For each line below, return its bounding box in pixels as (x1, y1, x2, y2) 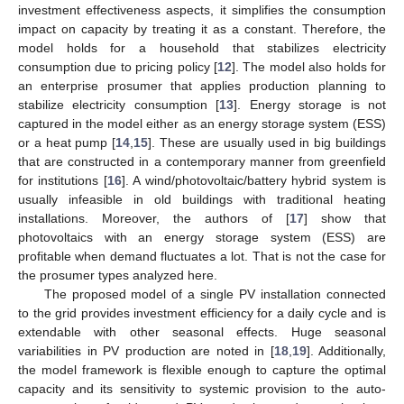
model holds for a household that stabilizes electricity (18, 40, 386, 55)
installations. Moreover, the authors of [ (18, 210, 289, 225)
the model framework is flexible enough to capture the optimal (18, 362, 386, 377)
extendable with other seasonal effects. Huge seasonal (18, 324, 386, 339)
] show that (304, 210, 386, 225)
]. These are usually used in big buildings (148, 134, 387, 150)
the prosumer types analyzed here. (18, 267, 217, 282)
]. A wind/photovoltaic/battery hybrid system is (121, 172, 387, 188)
